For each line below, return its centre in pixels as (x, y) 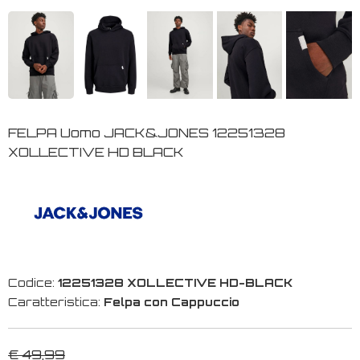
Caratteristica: (56, 301)
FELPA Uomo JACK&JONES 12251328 (147, 132)
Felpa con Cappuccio (172, 301)
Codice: (33, 282)
